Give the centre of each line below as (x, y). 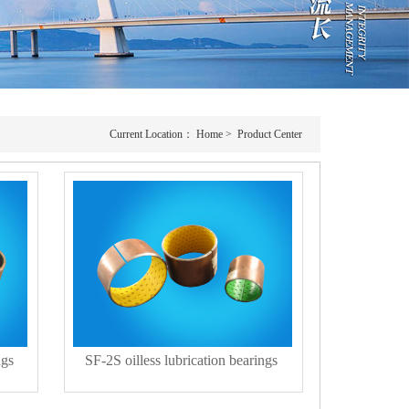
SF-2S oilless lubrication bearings (181, 360)
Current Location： (153, 134)
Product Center (270, 134)
